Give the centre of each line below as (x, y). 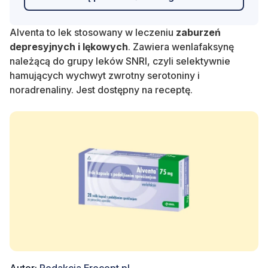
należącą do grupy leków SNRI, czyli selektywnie (120, 61)
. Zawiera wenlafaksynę (181, 46)
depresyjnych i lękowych (69, 46)
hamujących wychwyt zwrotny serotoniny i (105, 75)
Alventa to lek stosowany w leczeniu (93, 32)
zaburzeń (198, 32)
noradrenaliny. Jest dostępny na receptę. (101, 89)
